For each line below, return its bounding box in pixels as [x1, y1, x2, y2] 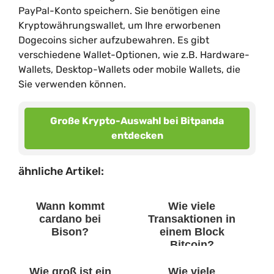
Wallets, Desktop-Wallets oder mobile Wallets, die [18, 64, 240, 75]
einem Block [159, 226, 224, 238]
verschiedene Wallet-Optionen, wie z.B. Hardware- [18, 49, 250, 61]
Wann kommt [35, 200, 105, 212]
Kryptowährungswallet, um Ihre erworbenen [18, 20, 221, 31]
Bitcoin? [169, 239, 214, 251]
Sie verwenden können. [18, 78, 126, 90]
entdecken [111, 130, 163, 141]
